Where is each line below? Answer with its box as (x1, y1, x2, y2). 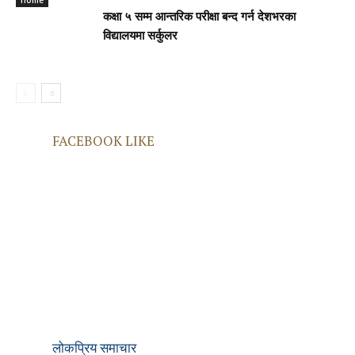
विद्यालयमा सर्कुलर (103, 31, 177, 44)
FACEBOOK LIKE (52, 132, 155, 151)
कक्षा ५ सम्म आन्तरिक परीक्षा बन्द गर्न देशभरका (103, 12, 296, 25)
